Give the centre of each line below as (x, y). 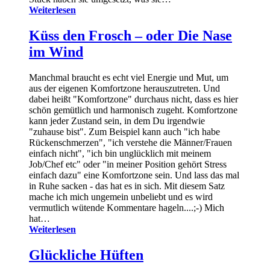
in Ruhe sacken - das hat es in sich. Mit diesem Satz (127, 186)
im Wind (56, 52)
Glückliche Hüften (86, 255)
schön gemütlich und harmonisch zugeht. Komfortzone (133, 110)
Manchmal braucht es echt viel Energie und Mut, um (129, 77)
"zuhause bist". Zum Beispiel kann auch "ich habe (124, 131)
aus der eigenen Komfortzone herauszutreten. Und (124, 88)
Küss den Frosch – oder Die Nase (130, 35)
